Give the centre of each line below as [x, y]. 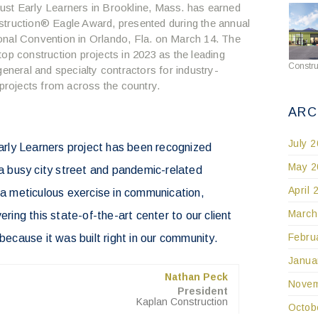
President [202, 291]
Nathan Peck [196, 277]
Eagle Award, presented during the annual [150, 23]
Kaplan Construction [182, 302]
